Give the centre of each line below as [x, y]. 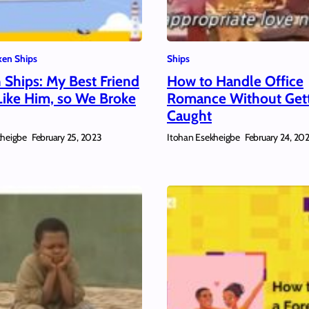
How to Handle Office [235, 81]
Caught [189, 115]
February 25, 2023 [67, 138]
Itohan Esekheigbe [203, 137]
